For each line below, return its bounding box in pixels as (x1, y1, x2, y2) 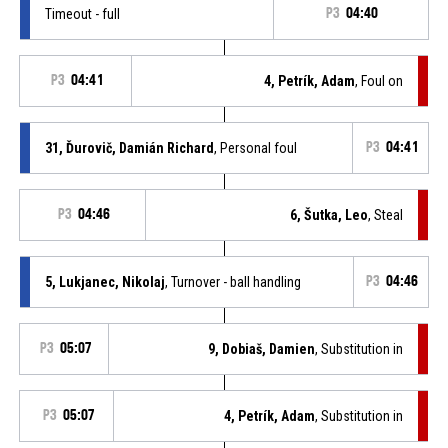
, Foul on (355, 72, 404, 89)
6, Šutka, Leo (290, 206, 369, 223)
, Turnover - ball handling (164, 273, 301, 290)
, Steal (368, 206, 404, 223)
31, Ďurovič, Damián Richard (44, 139, 214, 156)
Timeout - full (44, 5, 120, 22)
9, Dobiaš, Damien (208, 340, 316, 357)
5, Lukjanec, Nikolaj (44, 273, 165, 290)
